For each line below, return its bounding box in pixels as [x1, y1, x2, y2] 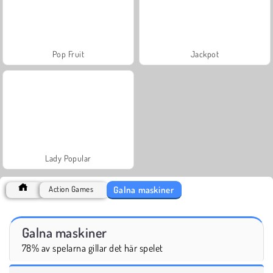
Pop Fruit [52, 48, 85, 59]
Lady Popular [45, 152, 91, 163]
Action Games [49, 183, 94, 194]
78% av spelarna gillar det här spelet [22, 241, 163, 254]
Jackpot [190, 48, 219, 59]
